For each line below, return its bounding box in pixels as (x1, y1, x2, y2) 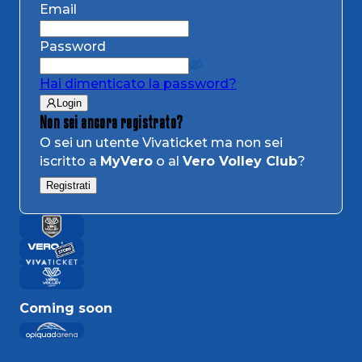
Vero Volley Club (183, 154, 297, 170)
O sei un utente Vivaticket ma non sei (40, 135, 283, 151)
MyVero (100, 154, 153, 170)
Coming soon (19, 300, 112, 316)
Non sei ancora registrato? (40, 113, 183, 133)
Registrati (46, 179, 90, 192)
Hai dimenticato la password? (40, 76, 237, 92)
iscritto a (40, 154, 100, 170)
